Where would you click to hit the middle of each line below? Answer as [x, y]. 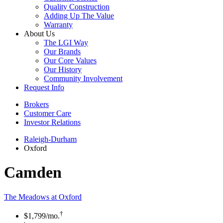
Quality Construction [77, 7]
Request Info [44, 88]
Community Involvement [83, 79]
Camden [33, 172]
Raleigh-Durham [50, 139]
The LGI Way [66, 43]
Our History [63, 70]
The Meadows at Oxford [43, 197]
